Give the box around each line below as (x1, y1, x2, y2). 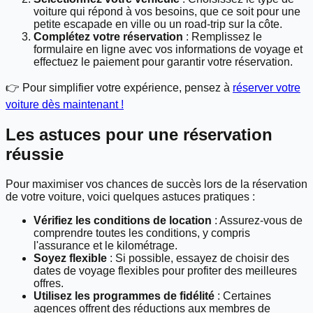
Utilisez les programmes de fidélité (34, 289, 214, 302)
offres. (34, 277, 64, 289)
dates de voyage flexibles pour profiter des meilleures (34, 264, 297, 277)
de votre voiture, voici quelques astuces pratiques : (6, 190, 255, 203)
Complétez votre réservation (34, 31, 183, 43)
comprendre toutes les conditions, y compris (34, 226, 250, 239)
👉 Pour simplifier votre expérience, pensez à (6, 82, 233, 94)
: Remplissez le (183, 31, 262, 43)
